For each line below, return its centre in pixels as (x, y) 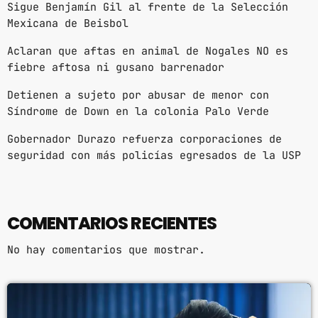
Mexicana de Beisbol (68, 24)
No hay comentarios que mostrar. (106, 250)
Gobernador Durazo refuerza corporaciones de (144, 139)
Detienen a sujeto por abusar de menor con (138, 95)
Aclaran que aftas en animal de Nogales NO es (148, 51)
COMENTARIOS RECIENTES (112, 223)
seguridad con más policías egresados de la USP (154, 156)
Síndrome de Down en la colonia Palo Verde (138, 112)
